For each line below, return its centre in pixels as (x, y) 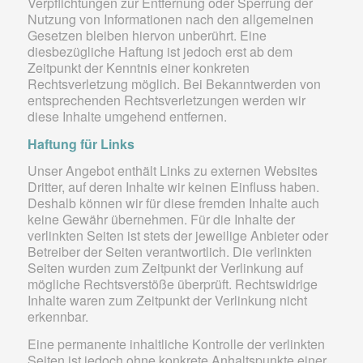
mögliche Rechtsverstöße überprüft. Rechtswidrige (172, 284)
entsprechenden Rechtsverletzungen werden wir (166, 100)
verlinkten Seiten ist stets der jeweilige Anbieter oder (177, 236)
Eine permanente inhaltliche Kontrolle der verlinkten (176, 344)
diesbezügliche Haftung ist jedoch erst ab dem (160, 51)
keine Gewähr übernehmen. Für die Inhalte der (161, 220)
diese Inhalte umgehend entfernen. (127, 116)
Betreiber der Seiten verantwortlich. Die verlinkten (169, 252)
